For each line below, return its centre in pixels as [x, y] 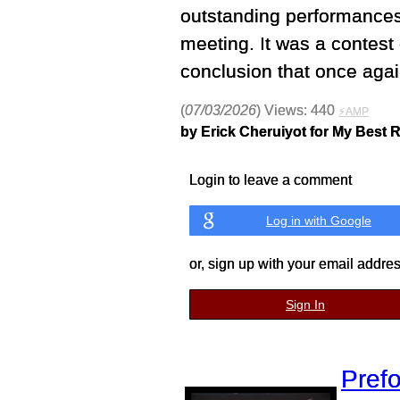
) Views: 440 [297, 110]
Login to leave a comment [271, 180]
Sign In [305, 304]
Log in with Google [319, 221]
